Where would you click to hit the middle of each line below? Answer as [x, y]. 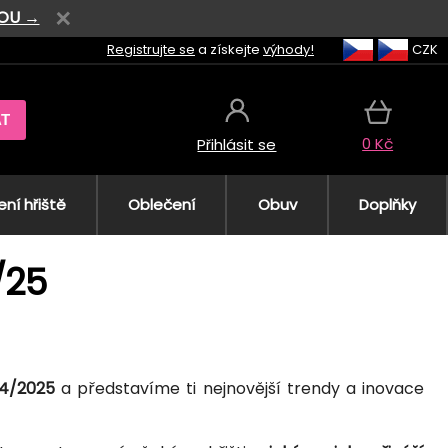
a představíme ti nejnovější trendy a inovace [240, 388]
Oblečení [162, 204]
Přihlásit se [237, 145]
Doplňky [387, 204]
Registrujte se [151, 49]
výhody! [288, 49]
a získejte [229, 49]
